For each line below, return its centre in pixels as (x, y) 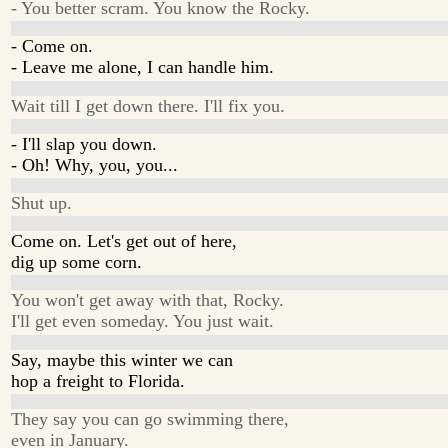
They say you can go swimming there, (150, 418)
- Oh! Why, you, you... (95, 164)
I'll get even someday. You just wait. (143, 321)
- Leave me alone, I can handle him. (143, 67)
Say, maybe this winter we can (122, 359)
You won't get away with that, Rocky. (148, 300)
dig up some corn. (77, 262)
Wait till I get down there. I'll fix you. (148, 105)
